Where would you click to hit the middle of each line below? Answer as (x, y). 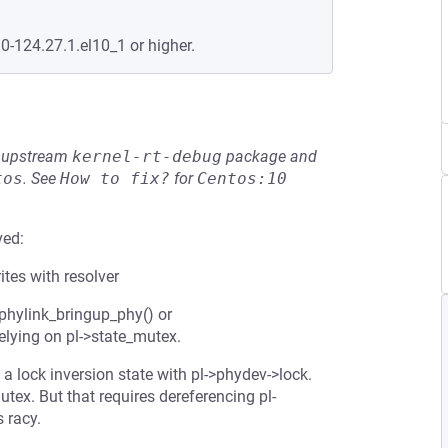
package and (269, 156)
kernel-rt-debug (147, 156)
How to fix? (115, 178)
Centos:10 (242, 178)
